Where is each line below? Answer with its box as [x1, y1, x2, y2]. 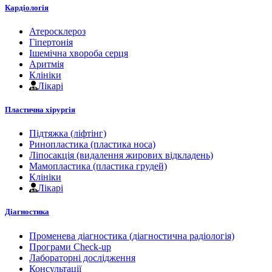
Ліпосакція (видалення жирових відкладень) [29, 150, 213, 161]
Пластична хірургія [5, 105, 75, 115]
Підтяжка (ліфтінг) [29, 128, 106, 139]
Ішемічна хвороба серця [29, 47, 128, 58]
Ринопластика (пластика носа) [29, 139, 155, 150]
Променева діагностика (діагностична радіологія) [29, 230, 234, 241]
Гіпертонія [29, 36, 73, 47]
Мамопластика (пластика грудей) [29, 161, 167, 172]
